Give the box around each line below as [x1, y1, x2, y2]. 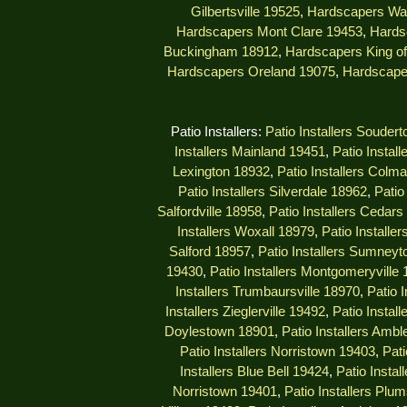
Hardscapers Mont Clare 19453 [175, 25, 362, 40]
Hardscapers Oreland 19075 [167, 65, 335, 80]
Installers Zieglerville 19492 [165, 304, 325, 320]
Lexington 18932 [173, 164, 270, 180]
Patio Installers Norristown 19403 [180, 344, 375, 360]
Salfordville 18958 [157, 204, 262, 220]
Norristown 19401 [172, 384, 277, 400]
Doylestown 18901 [164, 324, 274, 340]
